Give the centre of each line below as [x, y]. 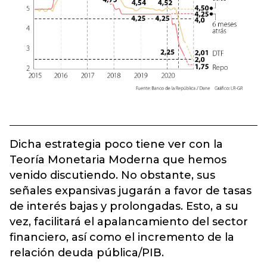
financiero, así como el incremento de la [122, 237]
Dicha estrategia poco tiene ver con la [116, 144]
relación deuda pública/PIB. [87, 252]
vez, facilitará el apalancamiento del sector [129, 221]
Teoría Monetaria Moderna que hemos [118, 159]
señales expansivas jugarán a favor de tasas [131, 190]
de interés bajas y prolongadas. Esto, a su [124, 206]
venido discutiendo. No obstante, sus [112, 175]
